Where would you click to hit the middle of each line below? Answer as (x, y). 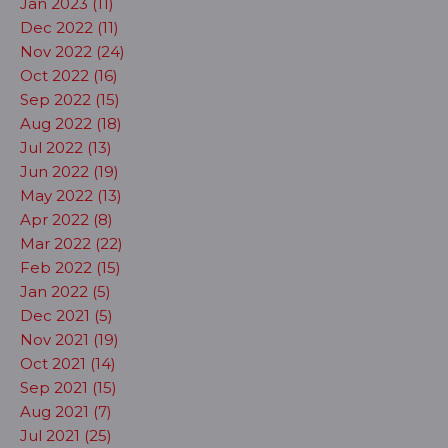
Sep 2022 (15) (70, 99)
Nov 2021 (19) (69, 339)
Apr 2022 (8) (66, 219)
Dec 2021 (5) (66, 315)
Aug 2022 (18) (71, 123)
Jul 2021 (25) (66, 435)
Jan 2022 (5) (65, 291)
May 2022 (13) (71, 195)
